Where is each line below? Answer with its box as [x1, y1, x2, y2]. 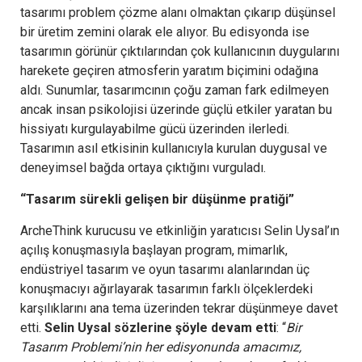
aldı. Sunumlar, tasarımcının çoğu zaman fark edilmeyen [20, 82, 329, 98]
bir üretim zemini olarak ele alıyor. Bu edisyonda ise [20, 23, 309, 40]
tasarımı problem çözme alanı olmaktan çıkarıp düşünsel [20, 4, 335, 20]
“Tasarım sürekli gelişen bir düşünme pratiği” [20, 191, 294, 207]
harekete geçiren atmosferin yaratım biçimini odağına [20, 62, 318, 78]
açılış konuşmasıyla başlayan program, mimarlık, [20, 242, 288, 258]
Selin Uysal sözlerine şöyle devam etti [44, 319, 276, 335]
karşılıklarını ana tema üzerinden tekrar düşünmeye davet [20, 300, 338, 316]
